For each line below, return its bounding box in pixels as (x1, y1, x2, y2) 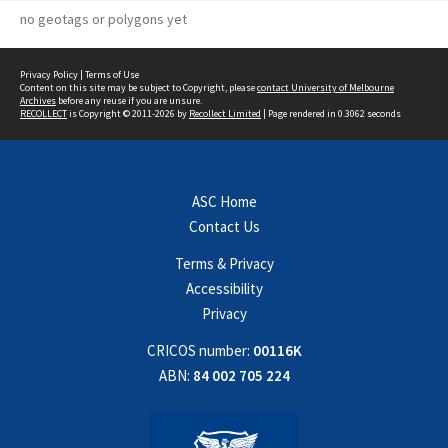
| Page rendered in (261, 107, 338, 120)
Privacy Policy (20, 68, 78, 81)
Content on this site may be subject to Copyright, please (20, 81, 257, 94)
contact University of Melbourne (257, 81, 394, 94)
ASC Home (191, 192, 257, 211)
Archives (20, 94, 56, 107)
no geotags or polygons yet (20, 10, 187, 28)
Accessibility (185, 279, 263, 298)
